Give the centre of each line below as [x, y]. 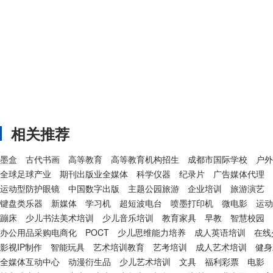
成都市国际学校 [218, 159]
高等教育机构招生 [145, 159]
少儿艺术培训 [145, 261]
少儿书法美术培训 [60, 218]
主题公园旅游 [154, 188]
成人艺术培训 [221, 247]
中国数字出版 [94, 188]
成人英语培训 [220, 232]
